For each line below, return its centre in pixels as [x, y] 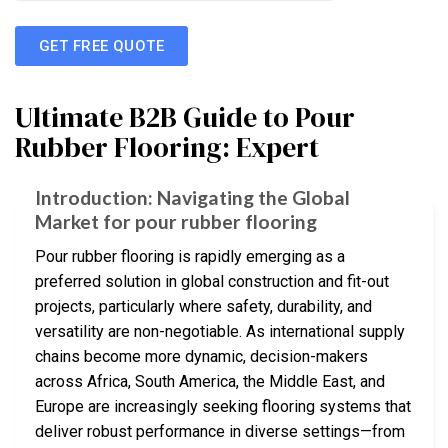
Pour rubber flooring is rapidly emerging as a [190, 256]
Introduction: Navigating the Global [192, 198]
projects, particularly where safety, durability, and [203, 306]
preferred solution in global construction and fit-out [212, 281]
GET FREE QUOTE [102, 45]
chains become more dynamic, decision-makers [201, 356]
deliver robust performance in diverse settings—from [220, 431]
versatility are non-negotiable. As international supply [220, 331]
